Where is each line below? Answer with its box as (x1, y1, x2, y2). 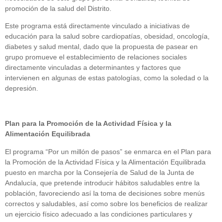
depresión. (5, 84, 38, 93)
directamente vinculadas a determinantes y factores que (5, 63, 181, 72)
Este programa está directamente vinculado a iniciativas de (5, 22, 190, 30)
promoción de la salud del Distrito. (5, 4, 111, 12)
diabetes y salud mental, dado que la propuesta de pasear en (5, 43, 198, 51)
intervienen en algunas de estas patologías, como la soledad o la (5, 74, 209, 82)
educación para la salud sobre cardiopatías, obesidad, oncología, (5, 32, 210, 41)
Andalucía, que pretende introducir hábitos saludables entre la (5, 178, 200, 187)
